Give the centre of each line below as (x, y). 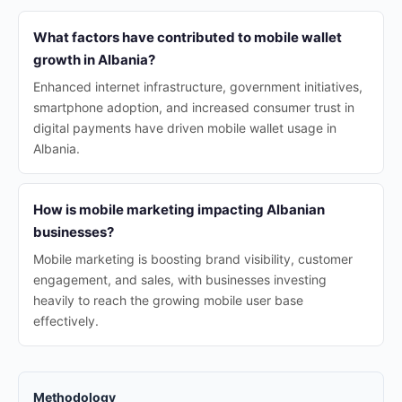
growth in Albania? (94, 60)
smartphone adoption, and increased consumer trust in (194, 107)
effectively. (66, 321)
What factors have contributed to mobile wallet (188, 37)
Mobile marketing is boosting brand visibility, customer (193, 259)
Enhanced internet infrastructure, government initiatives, (198, 87)
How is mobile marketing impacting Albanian (179, 210)
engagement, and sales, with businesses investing (180, 280)
